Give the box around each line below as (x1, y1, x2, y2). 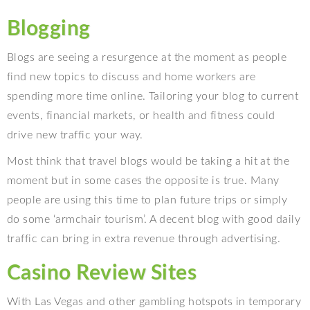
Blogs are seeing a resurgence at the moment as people (7, 52, 287, 64)
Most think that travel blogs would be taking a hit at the (7, 156, 290, 167)
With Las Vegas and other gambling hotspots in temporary (7, 296, 302, 308)
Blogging (7, 19, 91, 40)
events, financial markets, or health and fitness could (7, 110, 275, 122)
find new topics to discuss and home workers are (7, 71, 256, 83)
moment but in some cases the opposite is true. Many (7, 175, 280, 187)
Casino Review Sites (7, 263, 197, 284)
